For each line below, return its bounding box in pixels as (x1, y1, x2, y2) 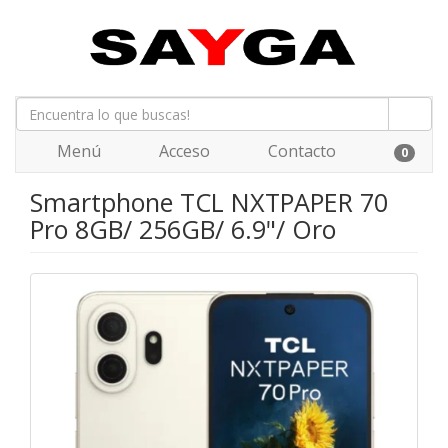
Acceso (155, 140, 210, 162)
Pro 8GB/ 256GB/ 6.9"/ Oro (30, 212, 336, 246)
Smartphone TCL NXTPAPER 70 (30, 185, 388, 219)
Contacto (264, 140, 336, 162)
